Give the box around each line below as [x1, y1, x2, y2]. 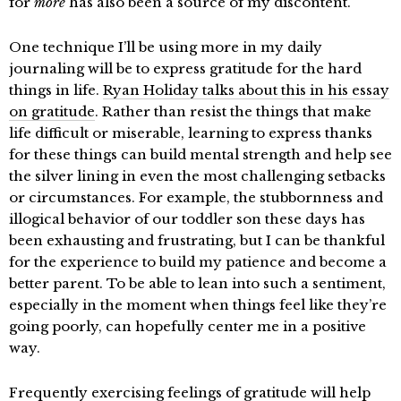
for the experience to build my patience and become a [9, 253, 387, 271]
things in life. [9, 81, 103, 99]
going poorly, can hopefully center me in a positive [9, 318, 366, 336]
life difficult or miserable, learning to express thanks [9, 124, 372, 142]
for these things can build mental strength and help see [9, 146, 392, 164]
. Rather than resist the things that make [95, 103, 371, 121]
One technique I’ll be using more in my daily [9, 38, 322, 56]
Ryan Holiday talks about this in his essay [103, 81, 389, 99]
